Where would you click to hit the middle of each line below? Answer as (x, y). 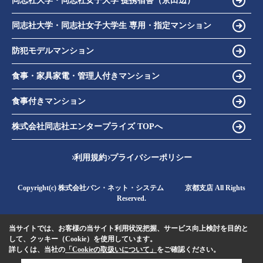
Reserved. (131, 198)
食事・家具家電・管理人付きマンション (86, 76)
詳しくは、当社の (37, 249)
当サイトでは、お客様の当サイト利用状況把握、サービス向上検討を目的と (129, 228)
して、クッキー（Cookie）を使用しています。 (83, 239)
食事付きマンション (49, 102)
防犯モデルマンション (53, 51)
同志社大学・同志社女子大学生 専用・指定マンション (112, 26)
